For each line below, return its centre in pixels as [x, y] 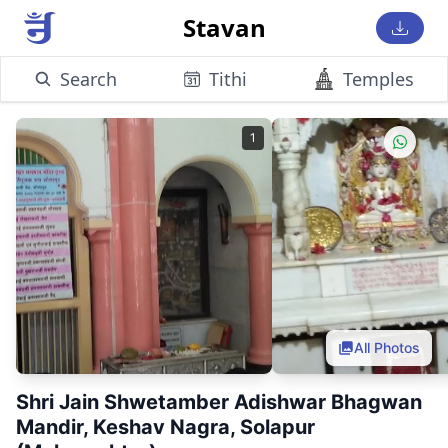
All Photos [387, 347]
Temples [378, 79]
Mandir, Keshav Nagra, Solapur [165, 427]
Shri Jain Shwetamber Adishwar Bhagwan [219, 402]
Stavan [224, 27]
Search [88, 79]
